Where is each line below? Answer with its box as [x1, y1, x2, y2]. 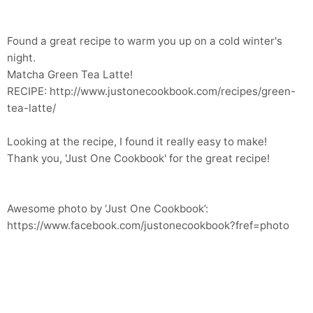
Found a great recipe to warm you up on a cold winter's [7, 34, 282, 48]
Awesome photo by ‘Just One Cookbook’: [7, 202, 208, 216]
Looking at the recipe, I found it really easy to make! [7, 135, 267, 149]
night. [7, 51, 36, 65]
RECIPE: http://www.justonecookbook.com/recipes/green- [7, 85, 296, 99]
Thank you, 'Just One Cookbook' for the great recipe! [7, 152, 270, 166]
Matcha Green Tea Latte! [7, 68, 133, 82]
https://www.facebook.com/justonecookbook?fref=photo [7, 219, 289, 233]
